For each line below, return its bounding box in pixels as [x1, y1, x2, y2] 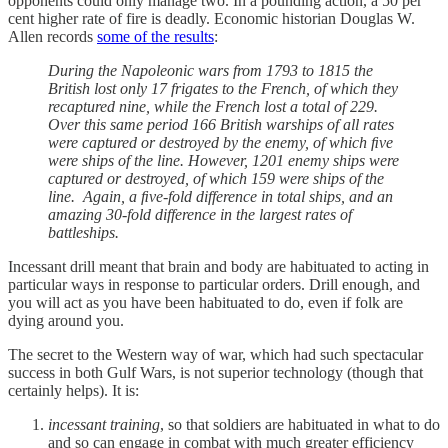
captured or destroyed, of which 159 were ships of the [48, 169, 384, 187]
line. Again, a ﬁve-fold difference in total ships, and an [48, 187, 393, 205]
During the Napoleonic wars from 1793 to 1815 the [48, 61, 373, 79]
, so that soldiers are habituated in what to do [160, 415, 440, 433]
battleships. [48, 223, 119, 241]
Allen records [8, 27, 97, 45]
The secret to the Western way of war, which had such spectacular [8, 345, 423, 363]
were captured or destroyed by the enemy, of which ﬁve [48, 133, 393, 151]
